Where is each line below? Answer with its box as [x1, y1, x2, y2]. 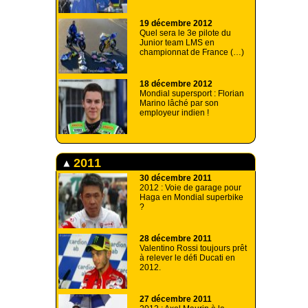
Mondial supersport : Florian [140, 88, 244, 98]
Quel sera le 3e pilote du [140, 27, 231, 38]
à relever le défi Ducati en [140, 252, 235, 263]
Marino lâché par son [140, 98, 219, 108]
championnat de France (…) [140, 47, 244, 57]
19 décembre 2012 [140, 18, 212, 28]
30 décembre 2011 [140, 173, 212, 183]
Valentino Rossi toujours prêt [140, 243, 247, 253]
